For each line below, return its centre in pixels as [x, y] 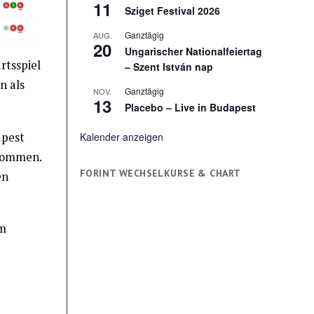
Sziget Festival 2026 [173, 10]
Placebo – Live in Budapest [191, 107]
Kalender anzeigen [122, 136]
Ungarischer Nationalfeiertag [194, 51]
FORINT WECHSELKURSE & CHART [161, 173]
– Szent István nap [169, 66]
